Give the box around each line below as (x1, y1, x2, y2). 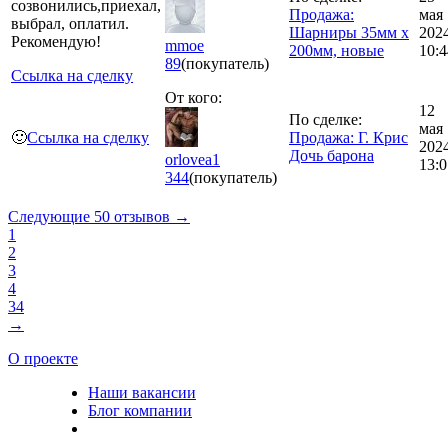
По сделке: (289, 110, 362, 128)
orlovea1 (165, 150, 220, 168)
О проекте (8, 349, 78, 367)
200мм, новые (289, 41, 384, 59)
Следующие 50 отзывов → (8, 207, 190, 225)
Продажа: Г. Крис (289, 128, 408, 146)
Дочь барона (289, 146, 374, 164)
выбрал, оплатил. (11, 14, 129, 32)
